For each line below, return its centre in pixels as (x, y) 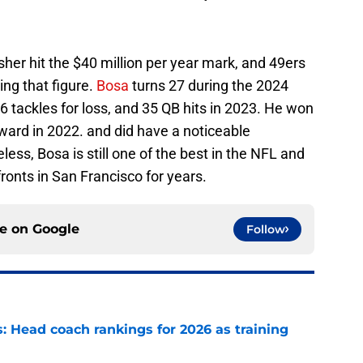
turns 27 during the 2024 (209, 86)
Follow (266, 230)
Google (56, 229)
